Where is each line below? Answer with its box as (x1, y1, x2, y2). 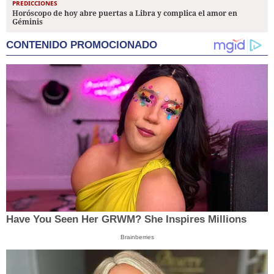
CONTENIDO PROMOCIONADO (6, 39, 157, 51)
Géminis (12, 16, 43, 27)
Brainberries (120, 234, 154, 241)
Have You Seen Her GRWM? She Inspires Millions (6, 213, 246, 226)
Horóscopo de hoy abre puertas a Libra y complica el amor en (12, 7, 237, 18)
